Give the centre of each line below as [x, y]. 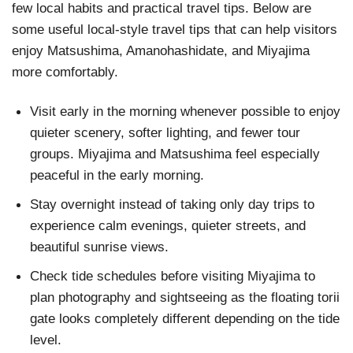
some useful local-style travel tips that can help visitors [175, 29]
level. [45, 340]
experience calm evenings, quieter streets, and [167, 226]
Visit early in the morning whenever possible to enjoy [185, 111]
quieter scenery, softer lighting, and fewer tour [165, 132]
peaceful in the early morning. [117, 175]
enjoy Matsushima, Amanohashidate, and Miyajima [161, 50]
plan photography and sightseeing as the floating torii [184, 297]
